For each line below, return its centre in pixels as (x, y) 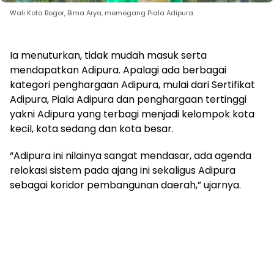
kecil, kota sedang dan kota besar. (92, 128)
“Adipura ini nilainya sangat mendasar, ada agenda (131, 155)
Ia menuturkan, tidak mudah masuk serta (108, 55)
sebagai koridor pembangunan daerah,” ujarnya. (125, 185)
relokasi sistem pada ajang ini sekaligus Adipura (123, 170)
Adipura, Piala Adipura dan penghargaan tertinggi (128, 99)
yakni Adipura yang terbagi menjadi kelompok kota (132, 114)
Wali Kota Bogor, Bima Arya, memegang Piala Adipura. (102, 13)
